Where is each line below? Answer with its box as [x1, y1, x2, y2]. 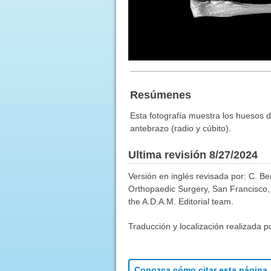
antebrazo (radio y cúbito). [129, 123, 231, 133]
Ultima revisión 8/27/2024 [128, 148, 258, 161]
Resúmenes [129, 88, 191, 101]
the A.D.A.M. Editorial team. [128, 196, 233, 206]
